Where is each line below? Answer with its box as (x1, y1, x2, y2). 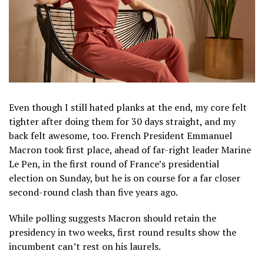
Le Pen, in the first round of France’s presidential (9, 157, 219, 170)
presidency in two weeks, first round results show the (9, 225, 236, 239)
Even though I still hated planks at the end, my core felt (9, 100, 247, 114)
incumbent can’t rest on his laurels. (9, 239, 161, 253)
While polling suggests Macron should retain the (9, 211, 216, 225)
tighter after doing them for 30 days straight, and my (9, 114, 236, 128)
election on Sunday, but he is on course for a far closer (9, 171, 240, 184)
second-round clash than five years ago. (9, 185, 178, 199)
